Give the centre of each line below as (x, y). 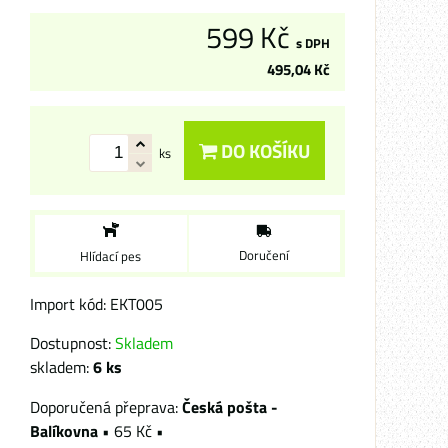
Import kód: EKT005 (96, 304)
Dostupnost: (72, 343)
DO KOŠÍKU (263, 150)
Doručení (264, 254)
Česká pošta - (230, 407)
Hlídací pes (111, 256)
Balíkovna (66, 431)
